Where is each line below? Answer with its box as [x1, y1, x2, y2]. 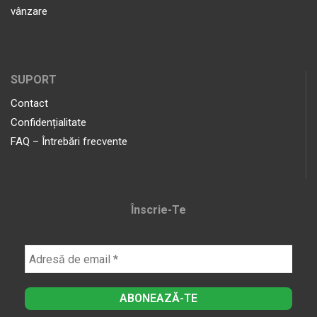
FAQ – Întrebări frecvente [11, 134, 127, 148]
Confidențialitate [11, 115, 86, 129]
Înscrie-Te [131, 203, 186, 217]
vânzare [11, 5, 47, 18]
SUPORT [11, 72, 57, 86]
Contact [11, 96, 48, 110]
